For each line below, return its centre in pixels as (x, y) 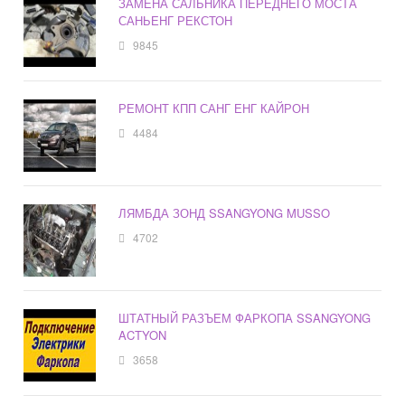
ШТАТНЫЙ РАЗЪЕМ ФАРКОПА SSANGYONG (245, 318)
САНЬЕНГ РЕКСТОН (176, 21)
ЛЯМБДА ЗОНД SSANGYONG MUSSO (225, 213)
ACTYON (143, 335)
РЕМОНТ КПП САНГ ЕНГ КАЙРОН (214, 108)
